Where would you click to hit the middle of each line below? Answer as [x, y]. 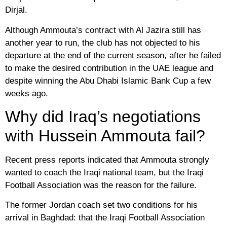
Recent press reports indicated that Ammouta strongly [107, 160]
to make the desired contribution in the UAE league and [109, 68]
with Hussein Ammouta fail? [105, 136]
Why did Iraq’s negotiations [103, 116]
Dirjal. [16, 10]
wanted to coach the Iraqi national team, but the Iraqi [104, 172]
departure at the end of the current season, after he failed [113, 55]
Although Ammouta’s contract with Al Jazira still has [103, 30]
